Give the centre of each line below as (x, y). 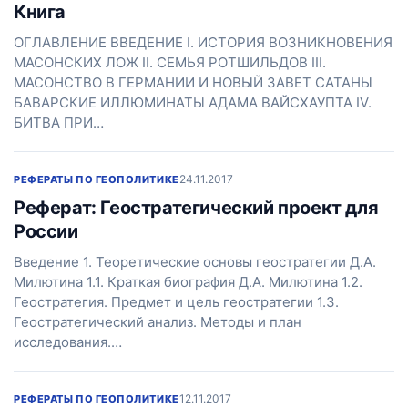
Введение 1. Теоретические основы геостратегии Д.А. (195, 262)
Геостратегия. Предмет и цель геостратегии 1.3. (176, 302)
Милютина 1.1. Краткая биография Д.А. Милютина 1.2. (188, 282)
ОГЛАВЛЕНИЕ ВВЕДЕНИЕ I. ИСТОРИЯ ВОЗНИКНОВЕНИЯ (203, 42)
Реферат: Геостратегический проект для (196, 208)
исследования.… (68, 342)
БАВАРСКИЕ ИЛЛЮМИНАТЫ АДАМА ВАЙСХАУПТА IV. (193, 102)
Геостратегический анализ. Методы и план (158, 322)
